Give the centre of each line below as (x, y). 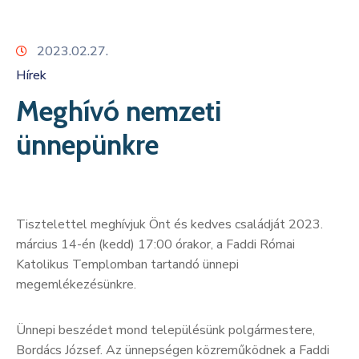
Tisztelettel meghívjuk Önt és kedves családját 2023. (169, 224)
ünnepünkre (87, 144)
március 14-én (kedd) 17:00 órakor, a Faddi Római (155, 244)
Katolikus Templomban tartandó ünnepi (127, 264)
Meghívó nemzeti (119, 111)
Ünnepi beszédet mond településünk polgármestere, (165, 330)
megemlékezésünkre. (76, 284)
